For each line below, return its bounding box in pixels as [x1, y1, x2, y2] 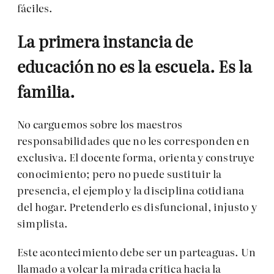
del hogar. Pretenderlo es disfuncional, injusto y [17, 199, 257, 215]
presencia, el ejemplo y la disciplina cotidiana [17, 182, 245, 198]
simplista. [17, 215, 68, 231]
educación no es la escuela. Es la [17, 54, 253, 78]
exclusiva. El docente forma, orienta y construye [17, 149, 255, 165]
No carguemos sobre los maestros [17, 116, 183, 132]
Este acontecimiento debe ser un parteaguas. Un [17, 244, 256, 260]
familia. [17, 79, 75, 103]
